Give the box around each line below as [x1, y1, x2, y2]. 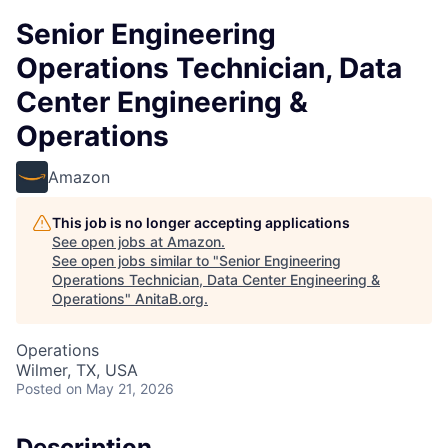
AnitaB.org [135, 290, 204, 307]
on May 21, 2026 [66, 380, 174, 397]
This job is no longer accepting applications [52, 214, 350, 231]
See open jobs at [52, 233, 167, 250]
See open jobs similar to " [52, 252, 219, 269]
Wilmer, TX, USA [16, 360, 138, 380]
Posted [16, 380, 62, 397]
